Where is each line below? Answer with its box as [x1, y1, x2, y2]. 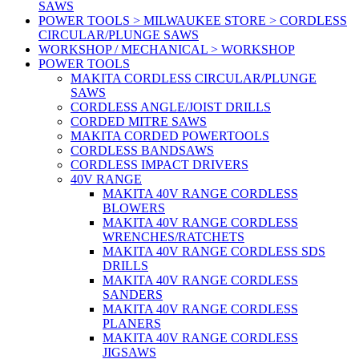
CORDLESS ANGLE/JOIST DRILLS [71, 100, 271, 115]
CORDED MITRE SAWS [71, 115, 207, 129]
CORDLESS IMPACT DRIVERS [71, 158, 248, 172]
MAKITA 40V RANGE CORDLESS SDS [103, 244, 325, 259]
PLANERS [103, 317, 161, 331]
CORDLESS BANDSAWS [71, 143, 214, 158]
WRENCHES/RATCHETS [103, 230, 244, 244]
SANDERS [103, 288, 163, 302]
